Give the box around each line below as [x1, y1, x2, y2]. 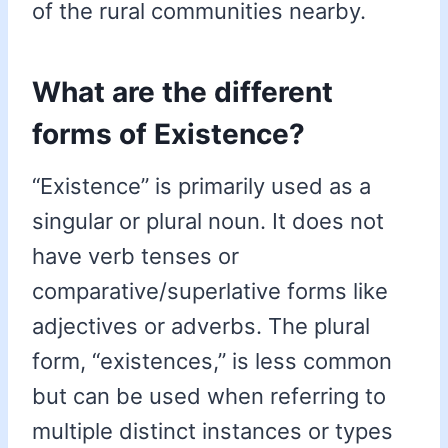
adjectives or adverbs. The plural [32, 313, 370, 340]
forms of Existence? [32, 117, 305, 152]
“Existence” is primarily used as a [32, 173, 371, 200]
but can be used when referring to [32, 383, 386, 410]
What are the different [32, 75, 333, 110]
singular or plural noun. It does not [32, 208, 384, 235]
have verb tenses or [32, 243, 239, 270]
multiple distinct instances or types [32, 418, 393, 445]
